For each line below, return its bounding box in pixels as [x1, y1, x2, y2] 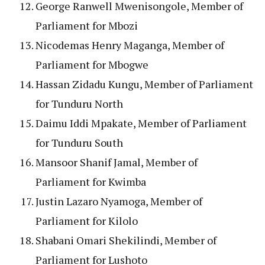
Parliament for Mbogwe [35, 57, 148, 72]
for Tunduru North [35, 96, 123, 111]
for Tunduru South [35, 135, 123, 150]
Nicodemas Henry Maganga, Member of [35, 37, 224, 52]
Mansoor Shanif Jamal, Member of [35, 154, 198, 169]
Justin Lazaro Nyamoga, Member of [35, 193, 202, 208]
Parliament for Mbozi [35, 18, 138, 33]
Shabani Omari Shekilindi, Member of [35, 232, 216, 247]
